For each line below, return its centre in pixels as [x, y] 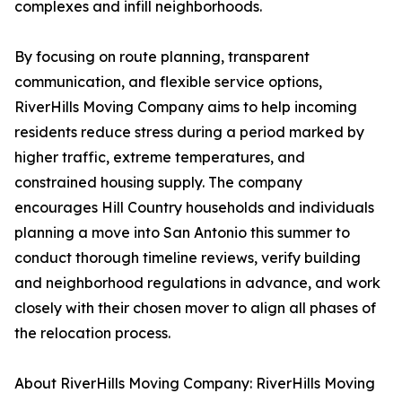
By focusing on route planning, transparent [162, 57]
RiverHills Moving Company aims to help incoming [186, 107]
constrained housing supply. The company [158, 183]
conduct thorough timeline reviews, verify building [188, 258]
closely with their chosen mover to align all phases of [195, 308]
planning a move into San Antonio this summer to [182, 233]
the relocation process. [92, 333]
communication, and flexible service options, [168, 82]
